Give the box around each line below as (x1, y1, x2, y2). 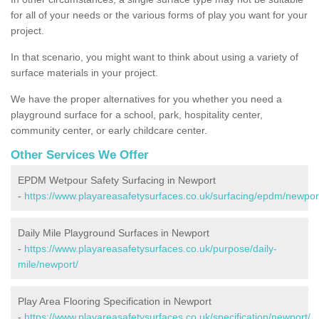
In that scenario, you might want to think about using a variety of (11, 51, 298, 63)
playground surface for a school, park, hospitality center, (11, 108, 263, 120)
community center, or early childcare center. (11, 124, 207, 136)
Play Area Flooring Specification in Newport (18, 295, 211, 307)
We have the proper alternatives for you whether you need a (11, 93, 282, 105)
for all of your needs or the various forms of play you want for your (11, 9, 308, 21)
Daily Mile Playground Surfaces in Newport (18, 226, 209, 239)
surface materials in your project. (11, 66, 158, 78)
